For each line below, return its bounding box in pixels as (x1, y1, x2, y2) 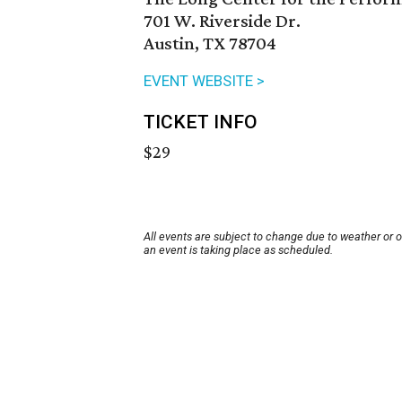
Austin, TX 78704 (144, 32, 276, 55)
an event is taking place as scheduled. (144, 243, 333, 258)
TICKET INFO (144, 111, 258, 134)
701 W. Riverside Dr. (144, 10, 301, 32)
